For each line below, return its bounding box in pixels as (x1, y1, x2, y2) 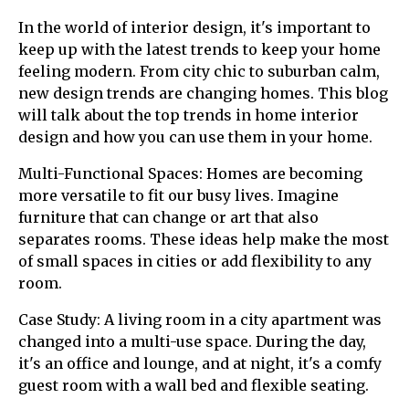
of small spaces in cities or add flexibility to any (18, 252, 372, 270)
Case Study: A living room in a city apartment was (18, 310, 382, 329)
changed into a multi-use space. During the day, (18, 332, 366, 351)
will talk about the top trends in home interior (18, 106, 359, 124)
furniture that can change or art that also (18, 208, 319, 226)
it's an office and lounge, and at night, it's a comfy (18, 354, 382, 372)
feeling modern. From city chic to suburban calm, (18, 62, 380, 80)
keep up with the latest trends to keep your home (18, 40, 381, 58)
